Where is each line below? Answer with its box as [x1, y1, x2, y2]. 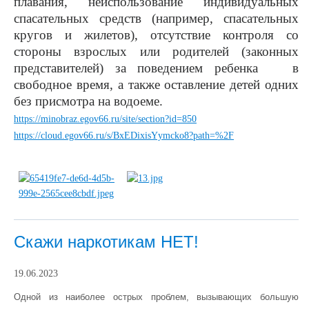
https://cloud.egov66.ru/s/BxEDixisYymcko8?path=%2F [14, 130, 234, 141]
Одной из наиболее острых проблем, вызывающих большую [14, 292, 299, 302]
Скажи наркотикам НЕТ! [14, 232, 199, 251]
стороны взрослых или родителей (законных [14, 44, 299, 59]
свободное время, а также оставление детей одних [14, 77, 299, 92]
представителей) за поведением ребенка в [14, 61, 299, 75]
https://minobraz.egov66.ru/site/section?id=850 [14, 114, 197, 124]
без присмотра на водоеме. [14, 94, 163, 108]
